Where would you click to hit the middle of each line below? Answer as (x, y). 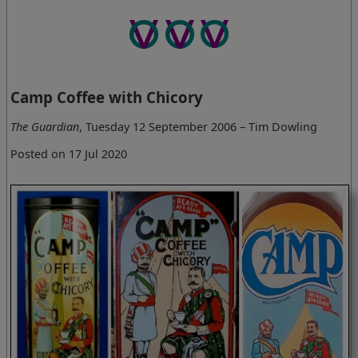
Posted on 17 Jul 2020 (69, 153)
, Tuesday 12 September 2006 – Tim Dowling (199, 127)
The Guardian (45, 127)
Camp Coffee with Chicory (107, 97)
